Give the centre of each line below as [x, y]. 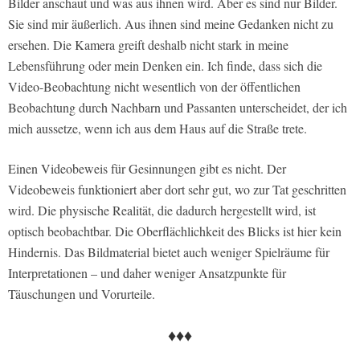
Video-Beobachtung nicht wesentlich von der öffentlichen [154, 86]
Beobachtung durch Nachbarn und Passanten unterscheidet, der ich [178, 107]
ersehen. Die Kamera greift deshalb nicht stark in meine [148, 44]
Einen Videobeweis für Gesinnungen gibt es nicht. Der [147, 168]
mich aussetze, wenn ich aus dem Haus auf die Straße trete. [157, 128]
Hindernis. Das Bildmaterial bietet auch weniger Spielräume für [169, 252]
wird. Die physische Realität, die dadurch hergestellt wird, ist [162, 210]
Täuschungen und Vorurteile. [82, 293]
